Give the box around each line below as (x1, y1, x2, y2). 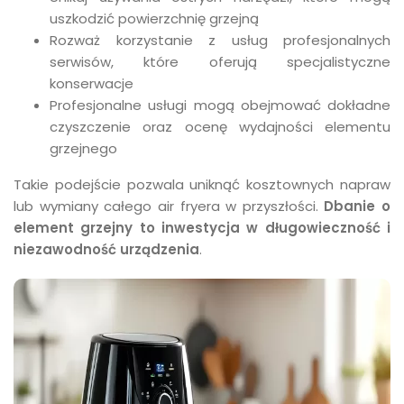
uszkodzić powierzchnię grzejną (50, 9, 259, 28)
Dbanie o (324, 197, 390, 216)
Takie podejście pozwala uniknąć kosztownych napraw (14, 175, 390, 194)
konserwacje (50, 74, 133, 93)
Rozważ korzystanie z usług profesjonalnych (50, 31, 390, 50)
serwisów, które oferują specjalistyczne (50, 52, 390, 71)
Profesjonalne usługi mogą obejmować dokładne (50, 96, 390, 115)
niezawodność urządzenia (14, 240, 199, 259)
